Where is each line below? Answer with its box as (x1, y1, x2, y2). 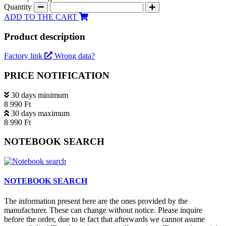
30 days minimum (11, 90, 68, 99)
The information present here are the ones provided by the (4, 196, 188, 205)
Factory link (4, 51, 44, 61)
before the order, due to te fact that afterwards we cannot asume (4, 214, 205, 223)
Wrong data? (54, 51, 95, 61)
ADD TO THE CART (4, 12, 79, 21)
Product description (4, 31, 85, 42)
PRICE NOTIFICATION (4, 70, 109, 81)
